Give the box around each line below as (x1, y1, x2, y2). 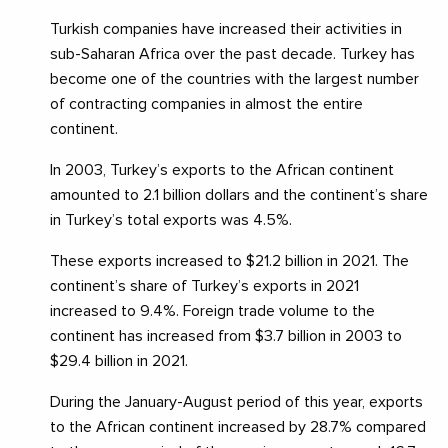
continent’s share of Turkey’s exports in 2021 (50, 278, 359, 295)
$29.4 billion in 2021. (50, 353, 188, 370)
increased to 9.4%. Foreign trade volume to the (50, 303, 375, 320)
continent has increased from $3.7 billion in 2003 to (50, 328, 402, 345)
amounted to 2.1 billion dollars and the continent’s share (50, 187, 428, 204)
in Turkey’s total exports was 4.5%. (50, 212, 292, 229)
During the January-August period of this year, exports (50, 394, 423, 411)
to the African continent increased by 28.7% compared (50, 419, 426, 436)
